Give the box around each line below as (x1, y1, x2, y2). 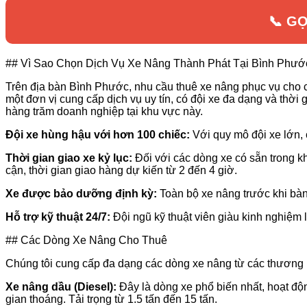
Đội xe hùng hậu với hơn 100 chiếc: (5, 128, 190, 140)
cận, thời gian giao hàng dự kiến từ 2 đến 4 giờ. (5, 164, 237, 176)
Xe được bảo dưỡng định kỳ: (5, 187, 157, 199)
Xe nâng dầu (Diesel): (5, 280, 116, 293)
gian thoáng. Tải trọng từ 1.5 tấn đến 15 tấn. (5, 293, 217, 305)
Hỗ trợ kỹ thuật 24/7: (5, 210, 110, 223)
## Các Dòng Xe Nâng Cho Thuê (5, 234, 167, 246)
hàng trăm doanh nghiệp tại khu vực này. (5, 105, 203, 117)
